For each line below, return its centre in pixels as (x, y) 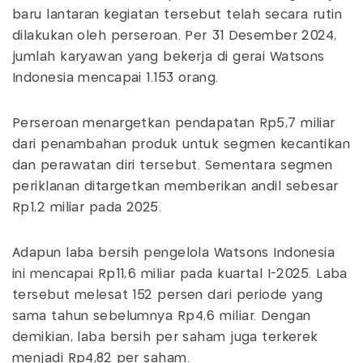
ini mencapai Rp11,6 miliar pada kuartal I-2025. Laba (180, 274)
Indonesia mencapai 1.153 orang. (115, 78)
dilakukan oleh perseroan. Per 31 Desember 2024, (175, 36)
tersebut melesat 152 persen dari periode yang (168, 295)
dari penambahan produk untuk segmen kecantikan (181, 144)
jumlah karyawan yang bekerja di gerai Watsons (169, 57)
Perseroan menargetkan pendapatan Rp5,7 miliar (174, 123)
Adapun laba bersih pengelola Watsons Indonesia (174, 253)
